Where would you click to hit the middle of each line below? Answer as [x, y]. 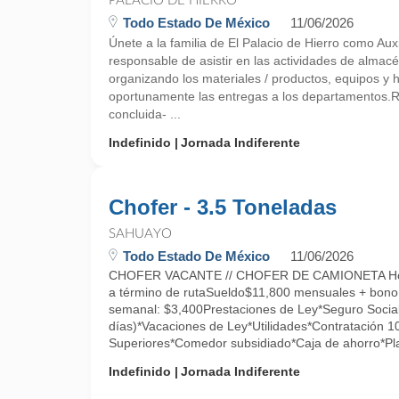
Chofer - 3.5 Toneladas [223, 207]
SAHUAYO [140, 234]
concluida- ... [145, 114]
